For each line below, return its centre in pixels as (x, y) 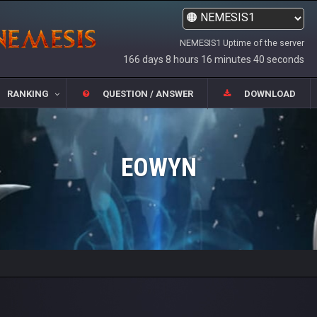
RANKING (28, 94)
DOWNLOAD (270, 94)
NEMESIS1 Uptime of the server (242, 43)
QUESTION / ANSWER (148, 94)
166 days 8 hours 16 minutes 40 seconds (214, 59)
